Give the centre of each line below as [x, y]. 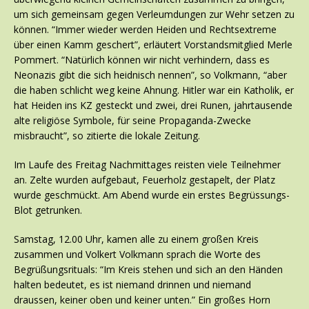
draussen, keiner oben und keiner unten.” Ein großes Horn [142, 300]
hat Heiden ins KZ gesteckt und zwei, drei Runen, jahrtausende [153, 106]
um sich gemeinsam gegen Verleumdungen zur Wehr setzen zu [154, 14]
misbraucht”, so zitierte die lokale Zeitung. [107, 136]
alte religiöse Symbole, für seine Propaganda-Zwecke [132, 121]
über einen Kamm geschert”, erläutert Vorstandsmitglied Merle [153, 45]
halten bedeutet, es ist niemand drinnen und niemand [132, 285]
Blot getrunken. [48, 210]
